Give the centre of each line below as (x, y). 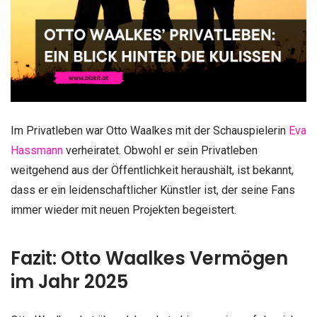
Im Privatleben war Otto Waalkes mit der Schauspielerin (150, 130)
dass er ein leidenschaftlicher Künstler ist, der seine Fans (153, 190)
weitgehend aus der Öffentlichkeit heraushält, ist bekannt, (152, 170)
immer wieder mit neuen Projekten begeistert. (123, 209)
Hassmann (37, 150)
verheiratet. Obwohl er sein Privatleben (160, 150)
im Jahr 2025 (69, 282)
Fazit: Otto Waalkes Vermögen (149, 259)
